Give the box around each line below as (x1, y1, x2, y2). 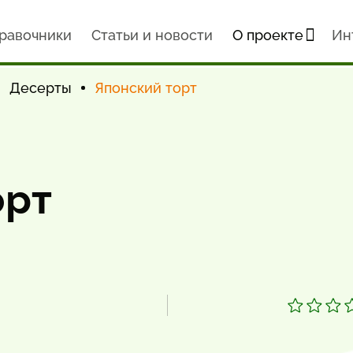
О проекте (232, 27, 303, 43)
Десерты (9, 80, 72, 96)
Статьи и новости (91, 27, 213, 43)
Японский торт (95, 80, 197, 96)
